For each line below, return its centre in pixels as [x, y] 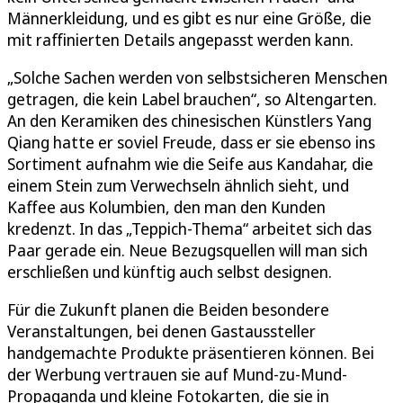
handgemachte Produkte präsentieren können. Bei [191, 353]
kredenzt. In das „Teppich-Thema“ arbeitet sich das [189, 229]
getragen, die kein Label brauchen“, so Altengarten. [192, 99]
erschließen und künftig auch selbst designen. [170, 272]
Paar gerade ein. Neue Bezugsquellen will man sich [188, 251]
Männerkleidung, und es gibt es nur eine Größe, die [189, 18]
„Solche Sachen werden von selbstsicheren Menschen [197, 78]
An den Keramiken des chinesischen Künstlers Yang [189, 121]
